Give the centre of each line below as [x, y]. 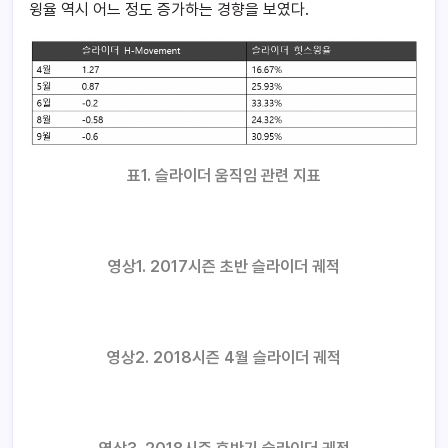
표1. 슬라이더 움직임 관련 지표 [224, 175]
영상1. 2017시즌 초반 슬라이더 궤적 [224, 266]
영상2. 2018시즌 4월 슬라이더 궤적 [224, 357]
